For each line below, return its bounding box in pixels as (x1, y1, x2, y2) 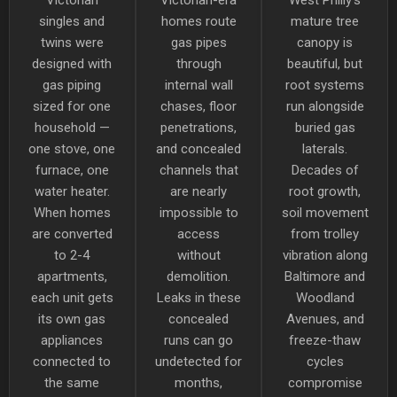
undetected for (155, 353, 242, 370)
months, (175, 374, 222, 391)
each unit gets (30, 289, 113, 306)
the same (44, 374, 100, 391)
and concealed (156, 140, 241, 157)
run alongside (285, 97, 364, 114)
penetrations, (160, 119, 237, 136)
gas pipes (170, 34, 227, 51)
